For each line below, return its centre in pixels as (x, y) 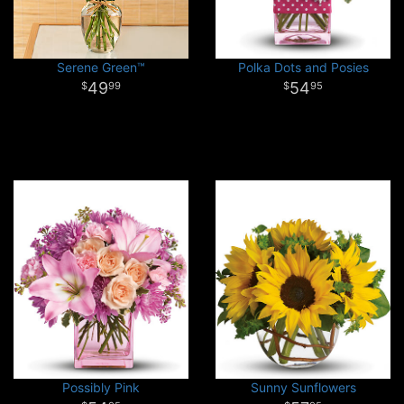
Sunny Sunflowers (303, 387)
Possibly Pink (101, 387)
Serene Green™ (101, 67)
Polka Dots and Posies (303, 67)
